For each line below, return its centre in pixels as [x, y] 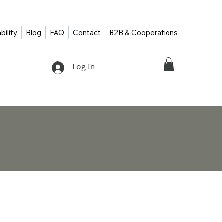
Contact [86, 33]
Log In [84, 68]
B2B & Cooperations [143, 33]
